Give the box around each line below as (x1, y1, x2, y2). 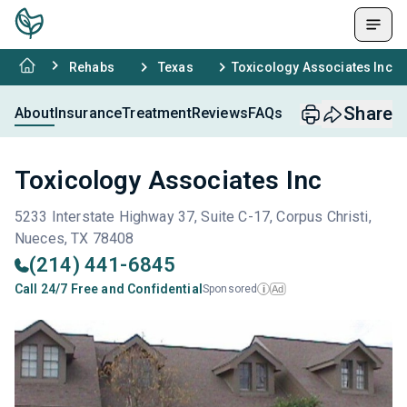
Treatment (122, 104, 192, 122)
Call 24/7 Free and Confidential (15, 282, 203, 296)
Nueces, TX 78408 (15, 230, 134, 247)
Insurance (54, 104, 123, 122)
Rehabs (69, 60, 114, 74)
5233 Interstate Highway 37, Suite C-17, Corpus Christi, (15, 208, 372, 225)
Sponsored (202, 283, 258, 295)
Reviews (191, 104, 248, 122)
